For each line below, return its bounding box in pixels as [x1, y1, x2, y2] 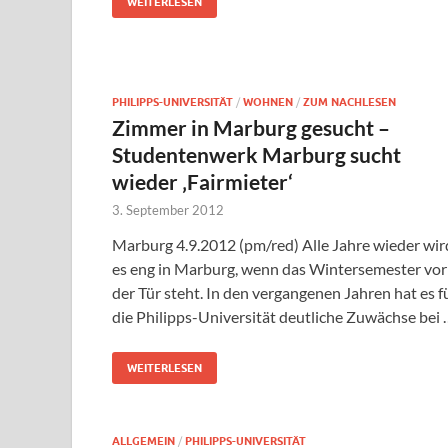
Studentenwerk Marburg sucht [112, 142, 401, 168]
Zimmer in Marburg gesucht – [112, 115, 390, 141]
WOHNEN [243, 95, 293, 110]
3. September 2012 [112, 202, 224, 219]
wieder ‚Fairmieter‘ [112, 169, 293, 195]
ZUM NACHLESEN [303, 95, 396, 110]
